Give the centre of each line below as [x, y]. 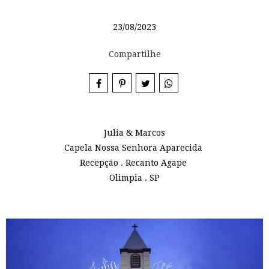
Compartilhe [134, 54]
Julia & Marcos [134, 133]
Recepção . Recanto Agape [134, 163]
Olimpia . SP [134, 178]
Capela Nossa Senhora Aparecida [134, 148]
